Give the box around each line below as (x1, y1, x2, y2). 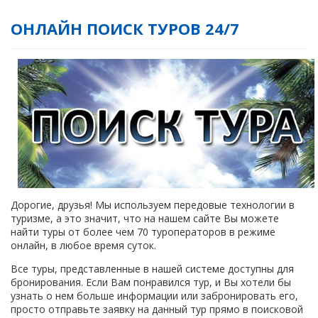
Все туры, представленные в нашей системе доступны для (11, 262, 294, 276)
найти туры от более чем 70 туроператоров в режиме (11, 225, 275, 239)
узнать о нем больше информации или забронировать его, (11, 289, 298, 303)
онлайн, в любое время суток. (11, 238, 156, 253)
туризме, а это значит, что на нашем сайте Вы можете (11, 212, 279, 226)
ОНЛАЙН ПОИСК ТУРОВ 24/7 (11, 17, 239, 39)
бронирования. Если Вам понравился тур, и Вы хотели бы (11, 275, 291, 290)
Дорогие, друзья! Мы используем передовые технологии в (11, 198, 295, 212)
